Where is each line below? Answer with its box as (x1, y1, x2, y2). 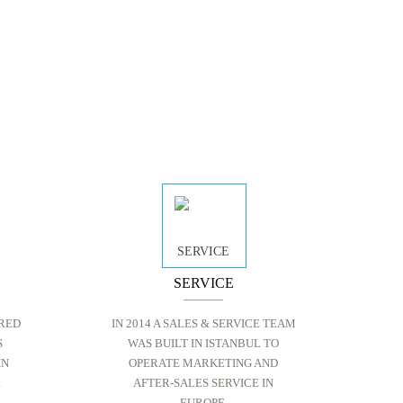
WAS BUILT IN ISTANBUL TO (128, 336, 279, 350)
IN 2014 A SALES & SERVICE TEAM (111, 317, 296, 330)
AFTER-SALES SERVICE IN (133, 376, 273, 390)
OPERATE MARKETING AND (129, 356, 278, 370)
